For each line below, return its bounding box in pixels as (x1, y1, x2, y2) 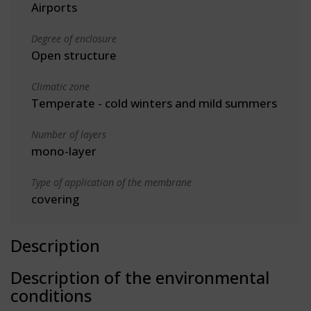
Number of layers (31, 127, 106, 141)
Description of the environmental (10, 265, 269, 289)
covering (31, 190, 79, 207)
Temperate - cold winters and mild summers (31, 94, 277, 111)
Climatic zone (31, 79, 90, 93)
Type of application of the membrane (31, 175, 192, 189)
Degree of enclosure (31, 31, 117, 45)
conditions (10, 283, 92, 307)
